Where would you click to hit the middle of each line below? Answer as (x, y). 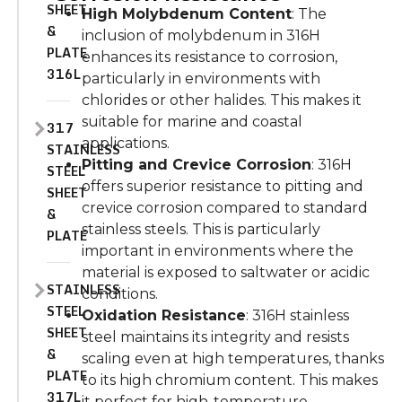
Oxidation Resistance (163, 316)
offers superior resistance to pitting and (222, 187)
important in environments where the (217, 251)
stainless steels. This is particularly (201, 230)
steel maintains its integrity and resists (215, 337)
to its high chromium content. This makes (229, 380)
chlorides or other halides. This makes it (221, 100)
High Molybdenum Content (186, 14)
